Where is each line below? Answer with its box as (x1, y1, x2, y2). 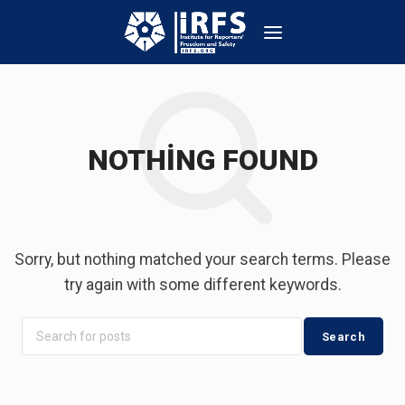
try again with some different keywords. (63, 276, 342, 294)
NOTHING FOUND (87, 143, 318, 177)
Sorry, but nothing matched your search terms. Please (14, 250, 391, 268)
